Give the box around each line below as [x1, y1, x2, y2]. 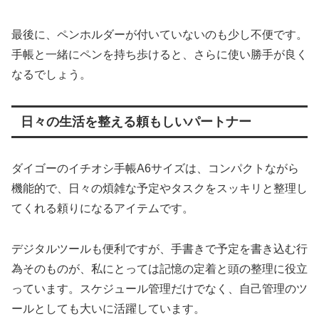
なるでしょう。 [11, 68, 91, 80]
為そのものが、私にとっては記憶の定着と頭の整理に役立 [11, 262, 308, 275]
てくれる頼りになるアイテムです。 [11, 202, 194, 214]
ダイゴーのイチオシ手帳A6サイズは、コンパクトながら [11, 162, 299, 174]
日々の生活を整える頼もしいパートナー [20, 114, 251, 129]
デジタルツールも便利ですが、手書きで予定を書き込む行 [11, 242, 308, 255]
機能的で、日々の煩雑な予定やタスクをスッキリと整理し [11, 182, 308, 194]
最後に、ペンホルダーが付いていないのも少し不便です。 [11, 28, 308, 41]
